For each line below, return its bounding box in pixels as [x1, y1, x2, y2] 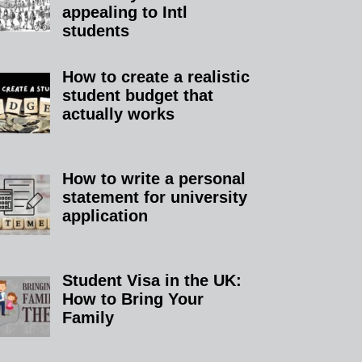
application [62, 206, 149, 225]
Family [62, 308, 115, 326]
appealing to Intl [62, 2, 188, 21]
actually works [62, 104, 175, 123]
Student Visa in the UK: [62, 271, 242, 289]
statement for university [62, 187, 248, 206]
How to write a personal [62, 169, 246, 187]
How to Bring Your [62, 289, 204, 308]
